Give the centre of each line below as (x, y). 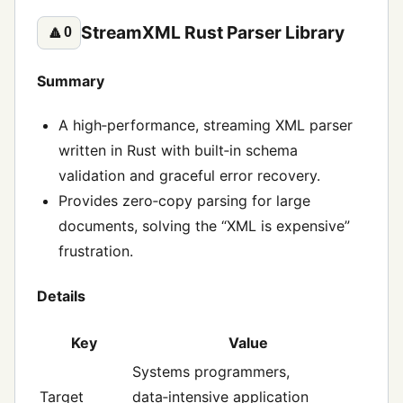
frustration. (96, 251)
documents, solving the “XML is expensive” (204, 226)
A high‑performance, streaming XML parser (206, 125)
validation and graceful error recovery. (189, 176)
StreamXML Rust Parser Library (213, 33)
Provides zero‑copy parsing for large (184, 201)
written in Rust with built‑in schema (178, 151)
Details (61, 296)
